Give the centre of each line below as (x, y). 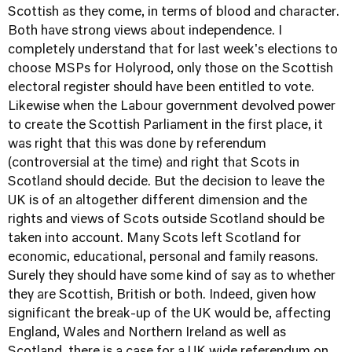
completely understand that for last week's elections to (173, 50)
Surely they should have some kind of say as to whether (172, 277)
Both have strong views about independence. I (145, 31)
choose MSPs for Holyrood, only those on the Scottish (170, 69)
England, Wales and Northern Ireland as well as (147, 333)
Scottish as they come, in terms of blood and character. (174, 13)
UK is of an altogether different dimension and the (158, 201)
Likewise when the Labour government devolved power (172, 107)
